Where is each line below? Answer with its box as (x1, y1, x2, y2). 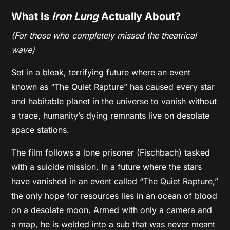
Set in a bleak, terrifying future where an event (11, 67, 191, 78)
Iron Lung (52, 10, 99, 23)
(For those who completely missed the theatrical (11, 30, 197, 41)
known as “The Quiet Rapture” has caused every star (11, 81, 215, 92)
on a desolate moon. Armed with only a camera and (11, 204, 213, 215)
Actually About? (99, 10, 181, 23)
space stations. (11, 124, 70, 135)
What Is (11, 10, 52, 23)
